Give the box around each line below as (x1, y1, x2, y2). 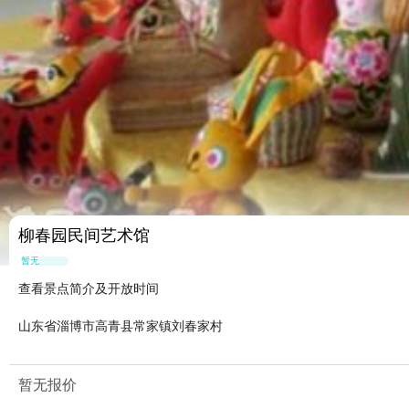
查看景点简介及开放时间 (18, 281, 159, 297)
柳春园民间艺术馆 (18, 226, 150, 246)
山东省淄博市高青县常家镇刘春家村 (18, 319, 223, 334)
